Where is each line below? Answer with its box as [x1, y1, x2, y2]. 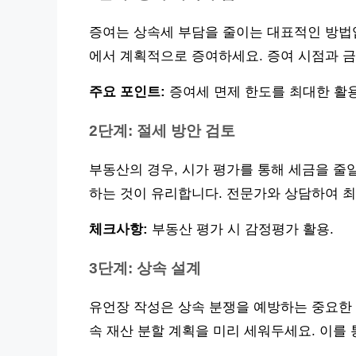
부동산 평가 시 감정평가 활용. [148, 221, 334, 237]
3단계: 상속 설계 [89, 259, 201, 277]
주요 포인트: [89, 83, 165, 99]
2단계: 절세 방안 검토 [89, 122, 235, 139]
